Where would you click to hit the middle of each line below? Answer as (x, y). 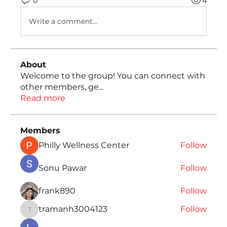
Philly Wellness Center (84, 145)
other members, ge (60, 87)
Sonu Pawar (63, 168)
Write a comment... (63, 21)
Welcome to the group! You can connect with (113, 76)
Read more (43, 98)
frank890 (57, 191)
